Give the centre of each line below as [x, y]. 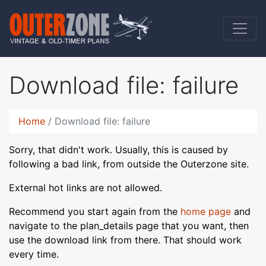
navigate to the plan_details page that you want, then [129, 226]
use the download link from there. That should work [125, 240]
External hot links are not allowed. [85, 188]
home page [206, 211]
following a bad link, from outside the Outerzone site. [129, 164]
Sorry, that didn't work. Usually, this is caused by [118, 150]
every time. [34, 254]
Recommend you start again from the [95, 211]
